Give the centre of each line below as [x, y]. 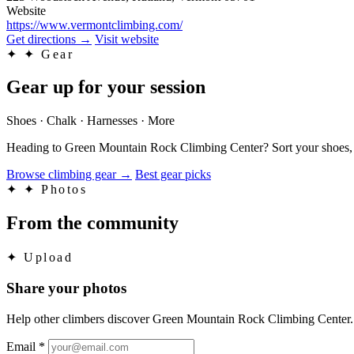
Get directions [41, 39]
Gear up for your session [106, 87]
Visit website [127, 39]
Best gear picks [173, 175]
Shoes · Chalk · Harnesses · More [90, 121]
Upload [49, 258]
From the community [92, 223]
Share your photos [66, 288]
